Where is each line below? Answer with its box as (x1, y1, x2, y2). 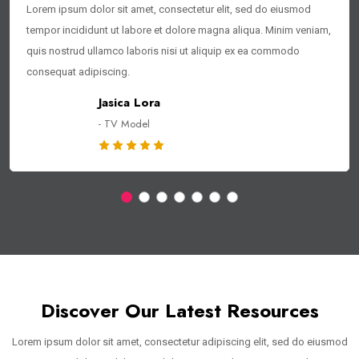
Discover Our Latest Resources (40, 296, 319, 325)
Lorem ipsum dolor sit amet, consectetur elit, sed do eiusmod (26, 3, 311, 16)
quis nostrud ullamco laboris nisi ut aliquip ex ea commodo (26, 45, 300, 58)
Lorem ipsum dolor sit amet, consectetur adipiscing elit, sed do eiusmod (11, 336, 348, 349)
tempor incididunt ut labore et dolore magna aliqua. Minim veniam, (26, 24, 331, 37)
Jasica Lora (99, 93, 160, 111)
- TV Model (99, 115, 150, 131)
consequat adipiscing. (26, 66, 130, 79)
